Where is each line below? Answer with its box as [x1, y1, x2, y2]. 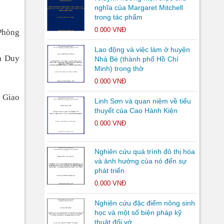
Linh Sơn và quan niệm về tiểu [94, 97, 191, 105]
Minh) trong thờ [94, 64, 143, 72]
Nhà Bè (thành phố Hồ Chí [94, 55, 178, 63]
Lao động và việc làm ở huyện [94, 45, 190, 53]
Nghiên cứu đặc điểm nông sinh [94, 199, 195, 207]
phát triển [94, 166, 124, 174]
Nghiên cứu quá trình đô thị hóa [94, 147, 195, 155]
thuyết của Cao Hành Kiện [94, 106, 177, 114]
